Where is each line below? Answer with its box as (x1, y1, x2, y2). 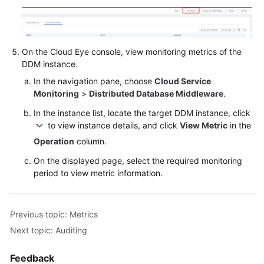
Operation (34, 136, 74, 147)
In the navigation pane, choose (34, 76, 154, 87)
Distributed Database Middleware (89, 88, 223, 99)
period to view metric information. (34, 168, 163, 179)
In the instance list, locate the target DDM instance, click (34, 108, 250, 118)
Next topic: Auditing (10, 225, 87, 236)
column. (74, 136, 107, 147)
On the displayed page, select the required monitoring (34, 156, 242, 166)
